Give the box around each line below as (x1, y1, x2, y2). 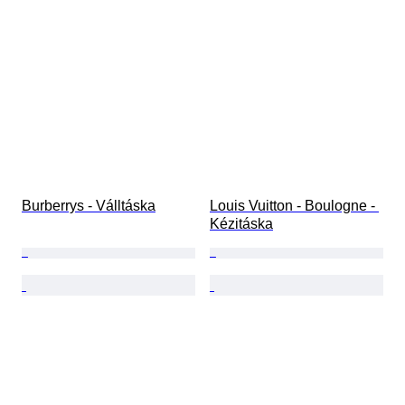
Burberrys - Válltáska (22, 198, 155, 214)
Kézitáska (210, 216, 273, 232)
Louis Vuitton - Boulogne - (210, 198, 379, 214)
